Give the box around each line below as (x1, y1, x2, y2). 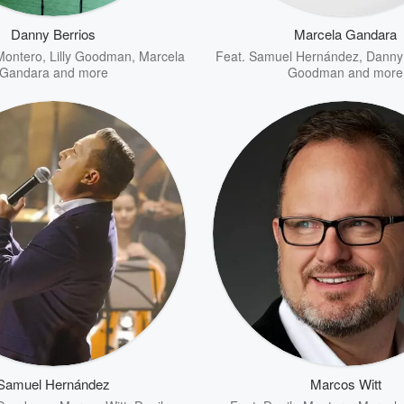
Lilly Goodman (50, 47, 132, 65)
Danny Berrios (11, 24, 96, 43)
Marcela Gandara (294, 24, 397, 43)
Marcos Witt (309, 374, 381, 393)
